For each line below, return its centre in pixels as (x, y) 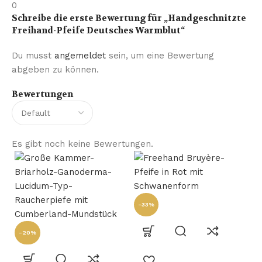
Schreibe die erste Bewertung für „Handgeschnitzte (129, 18)
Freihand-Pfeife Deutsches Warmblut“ (98, 31)
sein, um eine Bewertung (160, 56)
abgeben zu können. (55, 70)
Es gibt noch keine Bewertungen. (82, 144)
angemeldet (80, 56)
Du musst (33, 56)
